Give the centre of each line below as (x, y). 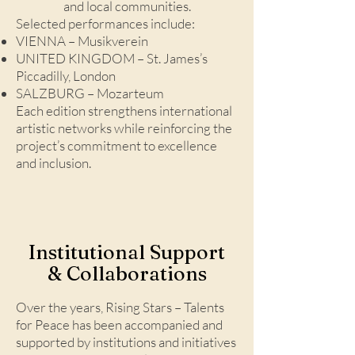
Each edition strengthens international (124, 111)
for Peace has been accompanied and (119, 324)
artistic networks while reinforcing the (124, 128)
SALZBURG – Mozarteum (90, 93)
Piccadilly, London (66, 76)
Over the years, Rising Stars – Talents (120, 307)
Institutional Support (127, 252)
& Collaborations (127, 273)
